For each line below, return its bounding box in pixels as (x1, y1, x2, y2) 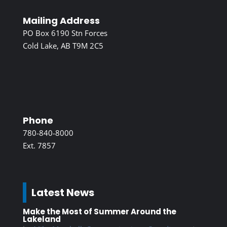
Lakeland (22, 214, 61, 225)
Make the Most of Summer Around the (22, 206, 176, 217)
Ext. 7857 (22, 140, 56, 151)
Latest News (31, 185, 94, 200)
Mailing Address (22, 14, 100, 27)
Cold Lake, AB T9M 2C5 (22, 41, 103, 51)
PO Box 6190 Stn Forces (22, 28, 107, 39)
